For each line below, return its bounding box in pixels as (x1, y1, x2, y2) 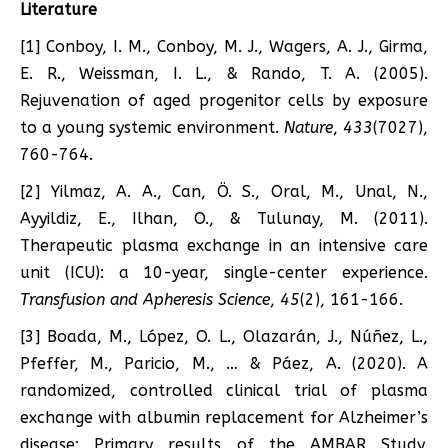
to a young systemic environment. (20, 117, 284, 137)
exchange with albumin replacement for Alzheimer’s (20, 407, 428, 427)
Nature (284, 117, 333, 137)
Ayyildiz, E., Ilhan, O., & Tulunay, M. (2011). (20, 208, 428, 228)
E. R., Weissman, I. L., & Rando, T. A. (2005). (20, 63, 428, 83)
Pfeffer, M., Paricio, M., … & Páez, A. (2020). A (20, 353, 428, 373)
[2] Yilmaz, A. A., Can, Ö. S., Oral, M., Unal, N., (20, 181, 428, 201)
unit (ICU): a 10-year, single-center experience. (20, 262, 428, 282)
